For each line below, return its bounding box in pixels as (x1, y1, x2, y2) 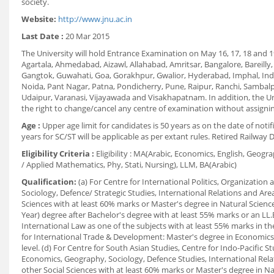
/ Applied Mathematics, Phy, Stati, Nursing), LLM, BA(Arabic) (21, 159, 237, 170)
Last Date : (21, 31, 64, 42)
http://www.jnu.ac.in (58, 13, 132, 24)
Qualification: (21, 176, 76, 187)
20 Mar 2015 (64, 31, 109, 42)
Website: (21, 13, 58, 24)
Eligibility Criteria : (21, 148, 94, 159)
